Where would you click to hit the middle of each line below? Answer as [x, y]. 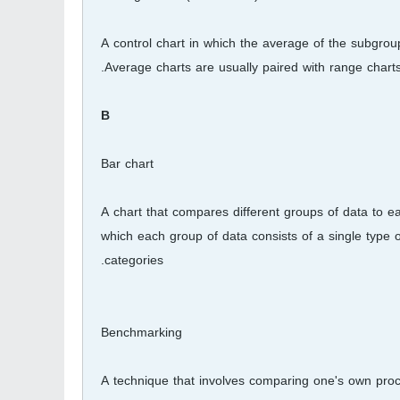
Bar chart [127, 164]
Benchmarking [142, 333]
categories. [134, 260]
